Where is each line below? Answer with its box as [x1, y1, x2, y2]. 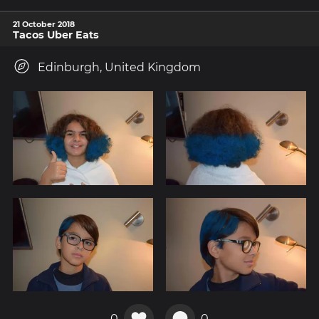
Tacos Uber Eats [13, 28, 99, 42]
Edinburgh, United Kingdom [38, 61, 201, 75]
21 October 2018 [13, 19, 75, 30]
